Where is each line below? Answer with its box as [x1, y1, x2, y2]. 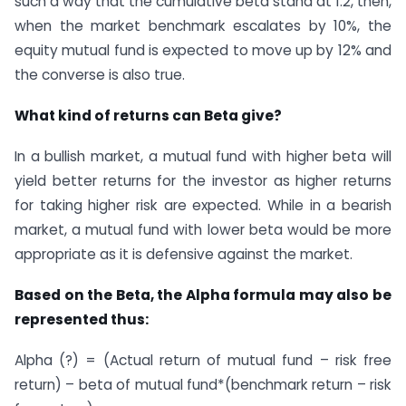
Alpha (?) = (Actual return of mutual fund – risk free [14, 350, 391, 370]
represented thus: [14, 309, 149, 329]
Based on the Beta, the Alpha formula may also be [14, 285, 391, 304]
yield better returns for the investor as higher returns [14, 170, 391, 190]
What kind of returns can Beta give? [14, 106, 282, 126]
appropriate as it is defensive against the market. [14, 244, 353, 264]
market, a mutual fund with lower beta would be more [14, 219, 391, 239]
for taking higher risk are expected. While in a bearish [14, 195, 391, 215]
